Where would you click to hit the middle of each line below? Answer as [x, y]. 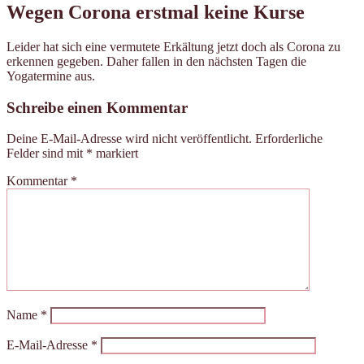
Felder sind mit [46, 154]
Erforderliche [289, 139]
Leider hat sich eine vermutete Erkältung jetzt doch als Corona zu [173, 46]
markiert [115, 154]
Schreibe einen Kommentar [97, 107]
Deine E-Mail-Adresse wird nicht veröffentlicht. [129, 139]
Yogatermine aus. [51, 76]
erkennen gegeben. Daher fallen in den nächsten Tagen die [156, 61]
